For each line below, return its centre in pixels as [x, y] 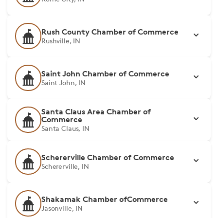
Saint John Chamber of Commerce [105, 73]
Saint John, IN [64, 82]
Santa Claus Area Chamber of [96, 111]
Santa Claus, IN [65, 128]
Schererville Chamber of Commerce [108, 157]
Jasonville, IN [62, 208]
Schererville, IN [65, 166]
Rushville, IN [61, 41]
